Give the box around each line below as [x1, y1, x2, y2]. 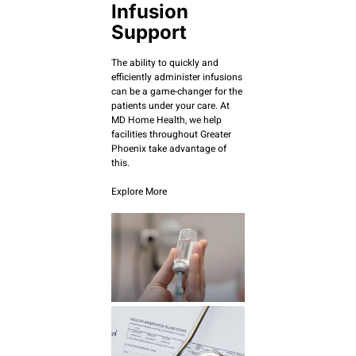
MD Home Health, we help [111, 112, 222, 127]
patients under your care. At [111, 98, 230, 113]
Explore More [111, 184, 167, 199]
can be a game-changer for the [111, 83, 242, 99]
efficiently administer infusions [111, 69, 242, 84]
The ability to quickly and [111, 55, 219, 70]
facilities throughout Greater [111, 126, 231, 141]
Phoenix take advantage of [111, 141, 226, 156]
